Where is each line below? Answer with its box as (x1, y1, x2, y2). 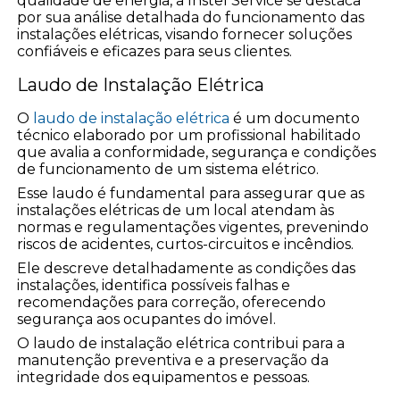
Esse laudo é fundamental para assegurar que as (17, 184, 365, 202)
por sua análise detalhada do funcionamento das (17, 8, 365, 26)
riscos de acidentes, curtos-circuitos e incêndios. (17, 235, 354, 253)
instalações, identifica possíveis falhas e (17, 276, 291, 294)
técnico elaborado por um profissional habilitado (17, 126, 362, 144)
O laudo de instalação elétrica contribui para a (17, 334, 346, 352)
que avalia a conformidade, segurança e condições (17, 143, 377, 161)
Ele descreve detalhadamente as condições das (17, 259, 356, 277)
